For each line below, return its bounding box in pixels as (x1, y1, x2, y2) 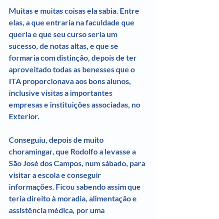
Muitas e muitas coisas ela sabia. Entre (9, 5, 141, 15)
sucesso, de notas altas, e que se (9, 41, 120, 50)
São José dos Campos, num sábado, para (9, 158, 147, 168)
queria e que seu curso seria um (9, 29, 119, 39)
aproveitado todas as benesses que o (9, 64, 136, 74)
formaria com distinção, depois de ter (9, 52, 138, 62)
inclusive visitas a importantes (9, 88, 114, 97)
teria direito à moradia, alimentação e (9, 193, 138, 203)
